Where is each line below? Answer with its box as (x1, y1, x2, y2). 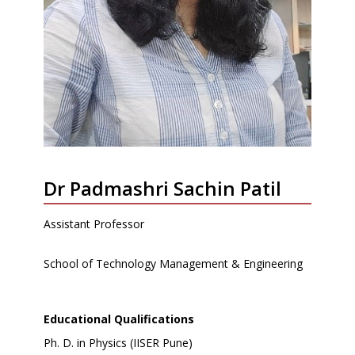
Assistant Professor (44, 216, 144, 231)
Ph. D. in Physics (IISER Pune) (44, 334, 193, 350)
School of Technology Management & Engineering (44, 255, 303, 271)
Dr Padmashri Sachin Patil (44, 174, 281, 201)
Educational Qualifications (44, 311, 194, 326)
